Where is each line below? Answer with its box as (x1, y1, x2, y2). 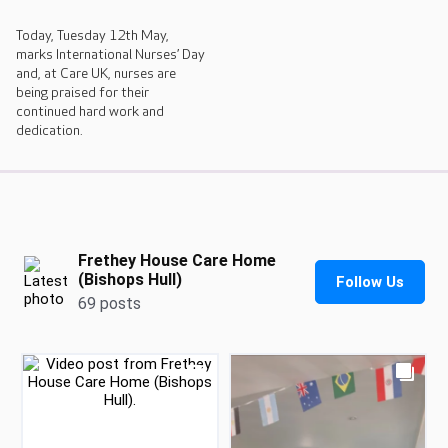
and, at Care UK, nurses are (16, 64, 176, 82)
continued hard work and (16, 102, 164, 120)
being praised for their (16, 83, 149, 101)
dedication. (16, 121, 83, 139)
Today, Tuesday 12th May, (16, 26, 169, 44)
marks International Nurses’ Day (16, 45, 205, 63)
